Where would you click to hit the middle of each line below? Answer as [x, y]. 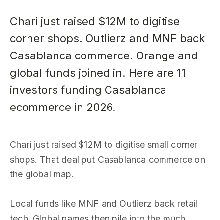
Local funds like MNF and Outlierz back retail [104, 204]
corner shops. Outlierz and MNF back [107, 38]
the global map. [42, 174]
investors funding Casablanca [88, 90]
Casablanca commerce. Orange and [104, 55]
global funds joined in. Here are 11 [98, 73]
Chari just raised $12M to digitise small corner [104, 145]
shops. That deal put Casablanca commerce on [108, 159]
